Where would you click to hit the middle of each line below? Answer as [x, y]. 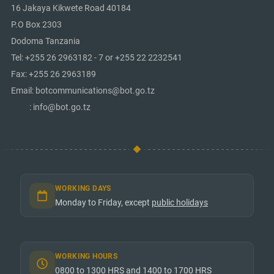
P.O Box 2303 [36, 25]
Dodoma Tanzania [46, 41]
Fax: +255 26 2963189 [54, 74]
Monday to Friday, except [103, 203]
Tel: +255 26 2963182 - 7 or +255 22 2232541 [97, 58]
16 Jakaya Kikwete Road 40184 [71, 8]
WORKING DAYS [83, 188]
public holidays [180, 203]
